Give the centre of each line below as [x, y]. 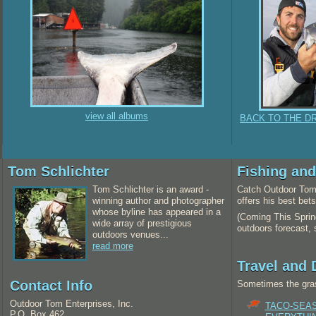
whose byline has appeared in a [156, 212]
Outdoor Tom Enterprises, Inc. [71, 304]
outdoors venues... [130, 235]
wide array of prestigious [142, 223]
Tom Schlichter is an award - [150, 189]
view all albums [117, 116]
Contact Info [51, 286]
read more [113, 246]
